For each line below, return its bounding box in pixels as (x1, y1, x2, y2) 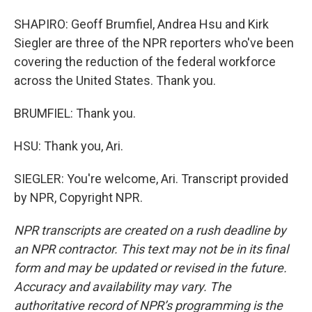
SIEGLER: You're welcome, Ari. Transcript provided (14, 171, 288, 186)
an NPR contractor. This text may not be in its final (14, 242, 288, 256)
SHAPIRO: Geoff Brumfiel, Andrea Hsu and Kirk (14, 17, 269, 31)
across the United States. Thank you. (14, 73, 216, 88)
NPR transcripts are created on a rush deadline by (14, 223, 286, 237)
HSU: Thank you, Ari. (14, 139, 123, 153)
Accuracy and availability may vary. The (14, 279, 231, 294)
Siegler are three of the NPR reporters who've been (14, 36, 294, 50)
